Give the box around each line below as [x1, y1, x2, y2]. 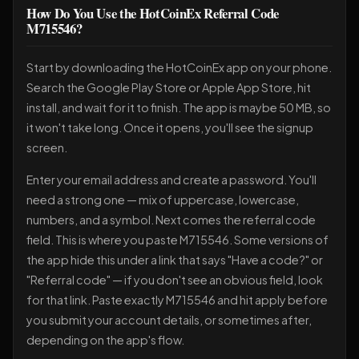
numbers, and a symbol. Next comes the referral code [26, 212, 316, 227]
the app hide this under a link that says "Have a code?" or [26, 252, 323, 267]
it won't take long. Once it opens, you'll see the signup [26, 120, 313, 135]
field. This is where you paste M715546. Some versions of [26, 232, 329, 247]
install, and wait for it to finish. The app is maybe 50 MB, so [26, 100, 331, 115]
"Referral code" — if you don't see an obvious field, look [26, 272, 323, 287]
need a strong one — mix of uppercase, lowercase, [26, 192, 299, 207]
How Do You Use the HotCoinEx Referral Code [26, 3, 279, 24]
